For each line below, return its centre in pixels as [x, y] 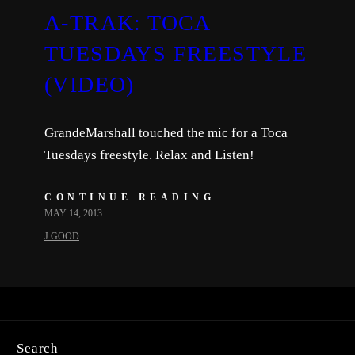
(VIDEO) [90, 84]
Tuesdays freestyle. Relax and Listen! [149, 155]
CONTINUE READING [130, 197]
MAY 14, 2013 [73, 213]
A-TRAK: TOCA [127, 22]
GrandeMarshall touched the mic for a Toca [166, 132]
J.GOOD [62, 236]
